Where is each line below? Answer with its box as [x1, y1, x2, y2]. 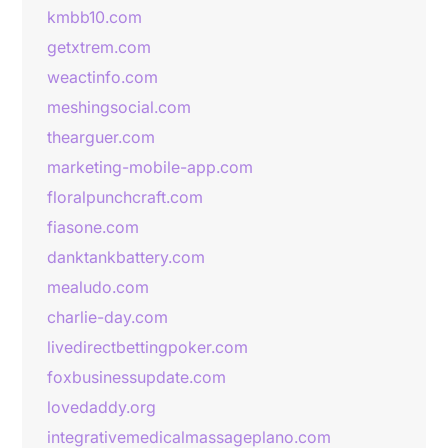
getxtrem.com [47, 37, 151, 57]
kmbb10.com [47, 7, 142, 27]
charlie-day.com [47, 307, 168, 327]
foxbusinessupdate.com [47, 367, 226, 387]
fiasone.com [47, 217, 139, 237]
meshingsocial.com [47, 97, 191, 117]
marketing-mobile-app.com [47, 157, 253, 177]
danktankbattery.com [47, 247, 205, 267]
